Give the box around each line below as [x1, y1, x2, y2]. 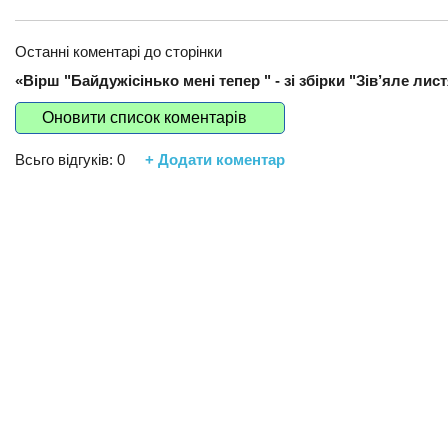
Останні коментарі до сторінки [15, 43, 222, 61]
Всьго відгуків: [15, 151, 117, 169]
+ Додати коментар [145, 151, 285, 169]
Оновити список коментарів [42, 109, 247, 127]
